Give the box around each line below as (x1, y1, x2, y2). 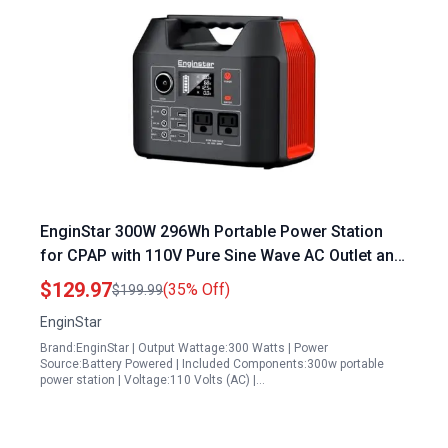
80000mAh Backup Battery (40, 270, 232, 289)
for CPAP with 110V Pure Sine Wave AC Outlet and (40, 246, 403, 265)
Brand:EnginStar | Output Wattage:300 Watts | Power (40, 341, 328, 355)
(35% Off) (163, 280, 230, 299)
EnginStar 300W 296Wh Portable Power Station (40, 222, 383, 241)
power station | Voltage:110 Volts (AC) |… (40, 373, 265, 387)
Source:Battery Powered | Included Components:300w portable (40, 357, 384, 371)
